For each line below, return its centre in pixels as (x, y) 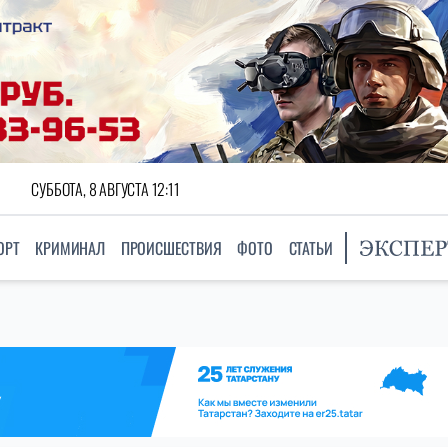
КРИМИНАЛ (70, 248)
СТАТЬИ (310, 248)
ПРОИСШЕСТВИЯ (171, 248)
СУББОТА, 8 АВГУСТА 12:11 (105, 188)
